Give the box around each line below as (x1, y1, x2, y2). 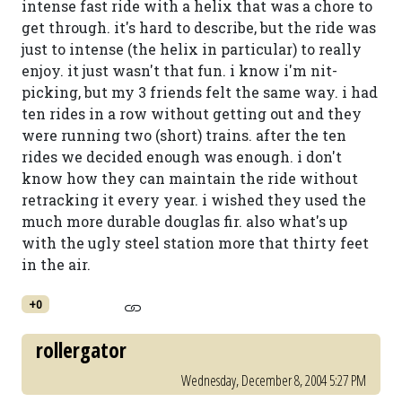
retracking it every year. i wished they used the (22, 190, 366, 209)
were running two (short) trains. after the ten (22, 126, 346, 144)
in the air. (22, 255, 91, 274)
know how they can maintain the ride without (22, 169, 358, 188)
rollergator (36, 336, 127, 364)
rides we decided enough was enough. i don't (22, 147, 342, 166)
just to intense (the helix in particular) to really (22, 39, 362, 58)
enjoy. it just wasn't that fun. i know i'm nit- (22, 61, 337, 80)
